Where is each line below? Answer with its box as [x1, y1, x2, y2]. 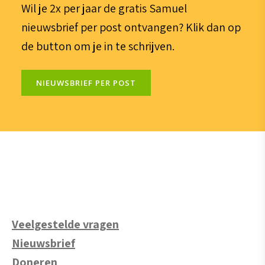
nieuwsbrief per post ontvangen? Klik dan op [21, 19, 241, 35]
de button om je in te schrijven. [21, 38, 174, 54]
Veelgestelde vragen [12, 216, 119, 232]
